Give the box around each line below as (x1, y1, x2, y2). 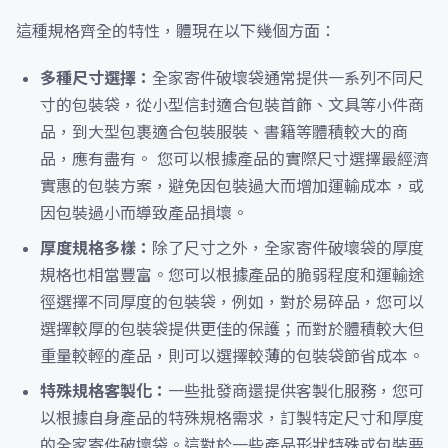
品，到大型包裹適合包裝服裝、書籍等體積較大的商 (40, 122, 408, 142)
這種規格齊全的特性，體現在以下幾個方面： (16, 21, 336, 41)
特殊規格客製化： (40, 381, 168, 401)
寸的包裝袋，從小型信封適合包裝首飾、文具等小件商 (40, 95, 424, 115)
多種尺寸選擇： (40, 68, 152, 88)
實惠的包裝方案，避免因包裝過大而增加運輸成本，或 (40, 176, 424, 196)
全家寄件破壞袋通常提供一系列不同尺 (152, 68, 424, 88)
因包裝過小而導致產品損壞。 (40, 203, 248, 223)
